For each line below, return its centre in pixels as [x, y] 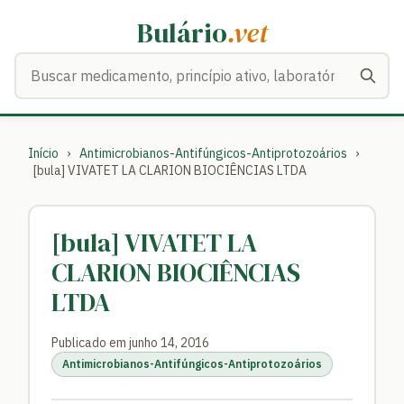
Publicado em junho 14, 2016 [130, 343]
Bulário [182, 33]
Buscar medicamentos [87, 63]
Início [43, 153]
